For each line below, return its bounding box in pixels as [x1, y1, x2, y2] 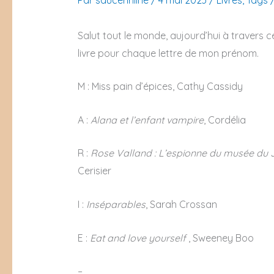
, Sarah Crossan [145, 198, 217, 211]
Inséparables [86, 198, 146, 211]
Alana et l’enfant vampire [90, 113, 204, 126]
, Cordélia [203, 113, 246, 126]
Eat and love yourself [89, 231, 186, 244]
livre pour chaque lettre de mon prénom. [77, 46, 259, 59]
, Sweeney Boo [185, 231, 254, 244]
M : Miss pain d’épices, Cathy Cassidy [77, 80, 243, 93]
